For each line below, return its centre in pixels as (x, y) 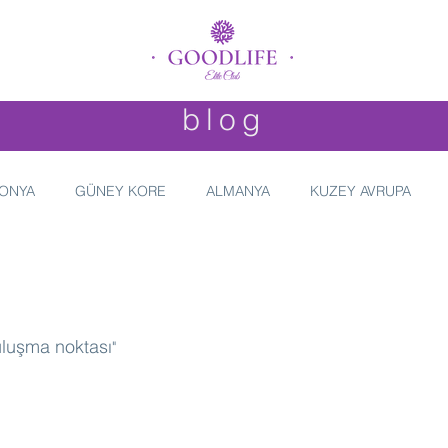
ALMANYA (238, 190)
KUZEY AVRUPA (360, 190)
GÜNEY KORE (120, 190)
